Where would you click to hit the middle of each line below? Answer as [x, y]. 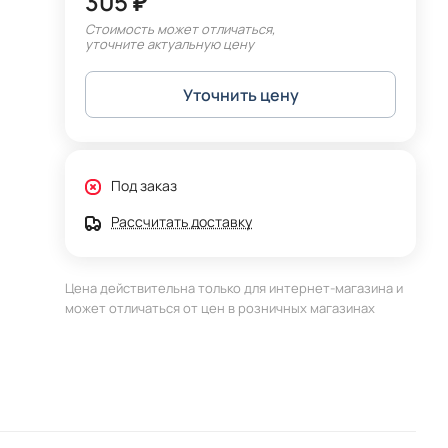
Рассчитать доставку [182, 221]
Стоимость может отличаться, [180, 29]
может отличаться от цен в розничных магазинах [220, 308]
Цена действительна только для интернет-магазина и [234, 288]
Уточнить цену [240, 94]
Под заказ [144, 185]
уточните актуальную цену [170, 44]
